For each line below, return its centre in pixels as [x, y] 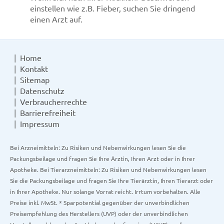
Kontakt [34, 68]
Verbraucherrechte [53, 101]
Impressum [40, 123]
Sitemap [35, 79]
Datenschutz [42, 90]
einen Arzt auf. [56, 19]
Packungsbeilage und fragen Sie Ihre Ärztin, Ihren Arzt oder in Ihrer [102, 158]
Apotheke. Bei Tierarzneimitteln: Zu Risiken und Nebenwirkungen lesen [108, 169]
